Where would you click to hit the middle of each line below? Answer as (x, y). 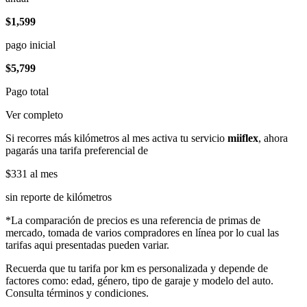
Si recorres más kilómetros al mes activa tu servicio (116, 138)
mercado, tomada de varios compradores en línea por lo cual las (142, 233)
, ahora (273, 138)
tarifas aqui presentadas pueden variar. (87, 245)
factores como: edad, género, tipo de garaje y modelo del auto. (139, 281)
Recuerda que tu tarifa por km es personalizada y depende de (137, 268)
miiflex (243, 138)
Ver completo (34, 115)
